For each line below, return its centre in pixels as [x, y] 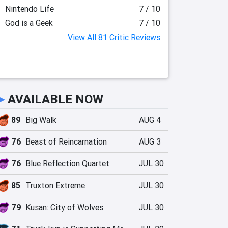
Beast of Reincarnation [66, 141]
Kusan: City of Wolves [64, 207]
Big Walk [41, 120]
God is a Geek [29, 23]
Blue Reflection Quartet [67, 163]
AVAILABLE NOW [55, 99]
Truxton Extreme [55, 185]
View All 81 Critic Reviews [114, 37]
